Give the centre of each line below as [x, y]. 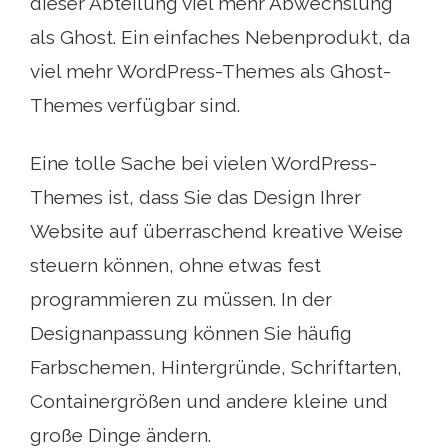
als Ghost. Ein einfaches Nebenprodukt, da [220, 37]
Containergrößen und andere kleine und [209, 401]
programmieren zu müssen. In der [181, 299]
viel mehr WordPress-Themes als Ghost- [210, 71]
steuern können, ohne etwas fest [175, 265]
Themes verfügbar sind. [135, 105]
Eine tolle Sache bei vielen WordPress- [203, 163]
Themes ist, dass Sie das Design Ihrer [195, 197]
